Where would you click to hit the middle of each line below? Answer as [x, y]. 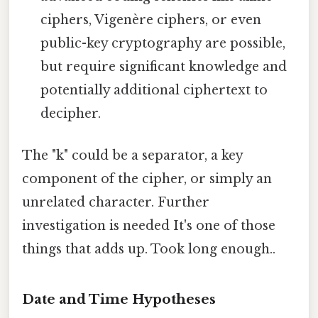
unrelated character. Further [116, 203]
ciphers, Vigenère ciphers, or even [151, 20]
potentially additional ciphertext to [154, 90]
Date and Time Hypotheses [119, 299]
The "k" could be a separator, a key [132, 156]
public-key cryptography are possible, [163, 43]
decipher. [71, 113]
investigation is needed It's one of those [149, 226]
